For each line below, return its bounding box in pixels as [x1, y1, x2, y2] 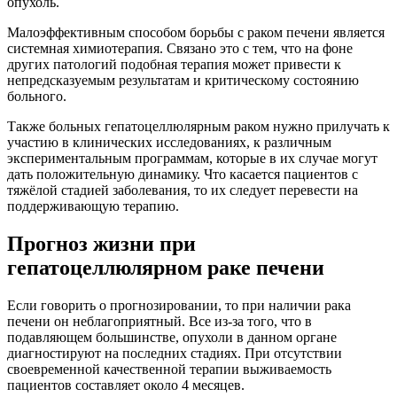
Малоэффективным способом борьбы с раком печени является [7, 24, 385, 40]
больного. [7, 88, 66, 104]
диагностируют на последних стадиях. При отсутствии [7, 345, 342, 361]
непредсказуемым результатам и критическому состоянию [7, 72, 359, 88]
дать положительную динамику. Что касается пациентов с [7, 166, 358, 182]
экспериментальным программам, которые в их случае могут [7, 150, 378, 166]
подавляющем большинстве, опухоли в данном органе [7, 329, 337, 345]
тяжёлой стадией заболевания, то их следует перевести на [7, 182, 358, 198]
